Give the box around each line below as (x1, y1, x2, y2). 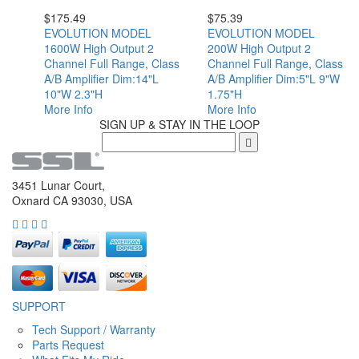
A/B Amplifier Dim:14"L (44, 70, 159, 87)
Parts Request (32, 337, 104, 353)
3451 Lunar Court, (12, 177, 105, 194)
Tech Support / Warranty (32, 321, 155, 338)
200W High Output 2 (208, 39, 311, 56)
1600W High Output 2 (44, 39, 154, 56)
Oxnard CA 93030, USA (12, 192, 132, 209)
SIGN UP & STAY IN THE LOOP (99, 115, 260, 132)
